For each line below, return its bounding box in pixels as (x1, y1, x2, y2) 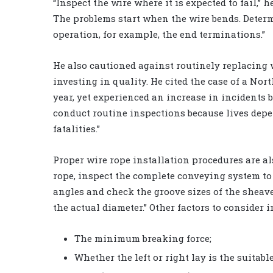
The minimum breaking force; (74, 232, 211, 244)
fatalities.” (53, 122, 100, 135)
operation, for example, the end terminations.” (53, 27, 265, 40)
